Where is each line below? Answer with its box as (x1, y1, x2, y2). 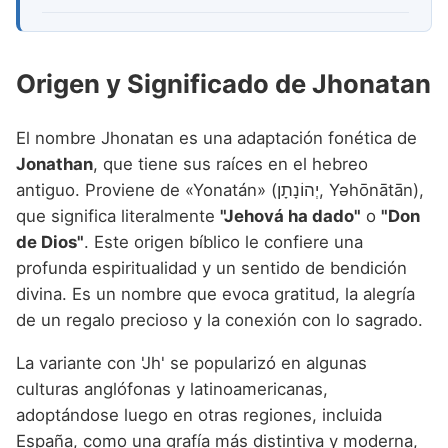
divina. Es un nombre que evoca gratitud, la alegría (16, 283, 415, 304)
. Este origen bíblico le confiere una (84, 231, 363, 252)
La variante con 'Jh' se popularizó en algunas (16, 352, 367, 373)
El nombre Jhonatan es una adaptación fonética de (16, 127, 417, 148)
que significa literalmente (16, 205, 220, 226)
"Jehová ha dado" (220, 205, 361, 226)
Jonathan (16, 153, 93, 174)
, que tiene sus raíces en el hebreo (93, 153, 368, 174)
